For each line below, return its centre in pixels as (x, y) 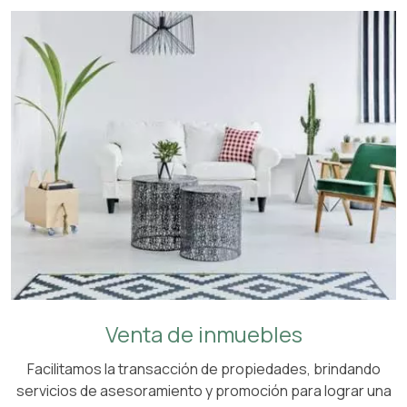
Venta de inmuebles (203, 333)
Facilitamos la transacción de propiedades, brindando (203, 368)
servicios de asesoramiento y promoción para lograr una (203, 390)
